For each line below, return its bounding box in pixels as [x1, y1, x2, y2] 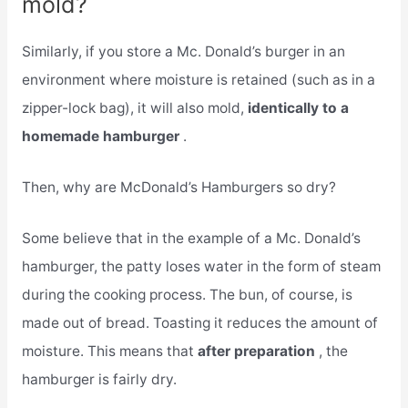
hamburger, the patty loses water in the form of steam [21, 257, 381, 275]
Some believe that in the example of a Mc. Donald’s [21, 229, 361, 247]
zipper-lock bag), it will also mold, [21, 99, 248, 117]
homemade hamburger [21, 127, 183, 146]
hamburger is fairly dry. [21, 370, 177, 388]
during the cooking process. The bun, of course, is [21, 285, 352, 303]
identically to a [247, 99, 349, 117]
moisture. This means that [21, 342, 198, 360]
